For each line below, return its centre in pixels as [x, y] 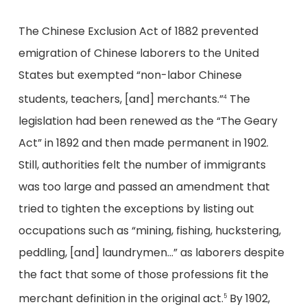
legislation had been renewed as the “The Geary [148, 121]
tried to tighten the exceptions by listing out [136, 209]
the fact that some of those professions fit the [143, 275]
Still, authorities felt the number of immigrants [142, 165]
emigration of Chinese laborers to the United [138, 53]
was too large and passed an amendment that [144, 187]
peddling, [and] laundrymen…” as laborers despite [151, 253]
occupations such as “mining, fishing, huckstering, [149, 231]
